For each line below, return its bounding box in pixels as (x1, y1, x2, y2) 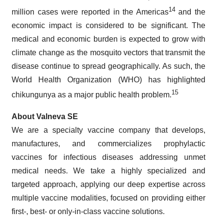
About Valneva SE (12, 112, 78, 121)
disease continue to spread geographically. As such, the (12, 62, 205, 71)
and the (175, 8, 205, 16)
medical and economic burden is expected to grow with (12, 35, 205, 44)
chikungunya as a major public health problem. (12, 91, 171, 99)
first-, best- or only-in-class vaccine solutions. (12, 207, 165, 216)
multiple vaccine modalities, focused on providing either (12, 193, 205, 202)
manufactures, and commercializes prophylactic (12, 139, 205, 148)
